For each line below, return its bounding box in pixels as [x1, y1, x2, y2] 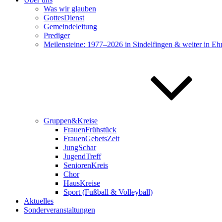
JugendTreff [63, 152, 101, 161]
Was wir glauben [44, 4, 96, 13]
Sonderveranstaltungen [24, 206, 95, 214]
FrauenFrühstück [63, 125, 116, 134]
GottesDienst [44, 13, 84, 22]
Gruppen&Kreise [44, 116, 98, 125]
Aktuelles [24, 197, 54, 205]
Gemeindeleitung [44, 22, 97, 31]
